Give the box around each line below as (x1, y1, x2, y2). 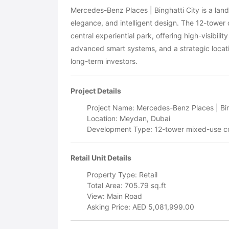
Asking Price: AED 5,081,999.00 (87, 202, 194, 211)
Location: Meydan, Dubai (87, 113, 170, 123)
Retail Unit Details (71, 153, 131, 162)
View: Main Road (87, 191, 142, 200)
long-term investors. (71, 56, 138, 65)
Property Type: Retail (87, 170, 157, 179)
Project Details (71, 86, 121, 95)
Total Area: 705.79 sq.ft (87, 180, 166, 190)
